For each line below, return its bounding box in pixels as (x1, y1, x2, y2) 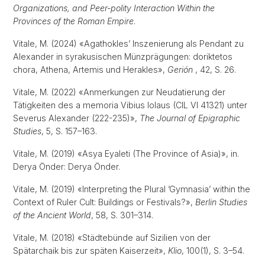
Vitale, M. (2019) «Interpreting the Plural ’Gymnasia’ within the (13, 184, 250, 194)
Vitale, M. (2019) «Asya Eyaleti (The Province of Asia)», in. (13, 148, 239, 159)
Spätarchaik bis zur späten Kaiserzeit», (13, 245, 168, 256)
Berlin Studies (195, 197, 247, 207)
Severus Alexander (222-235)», (13, 113, 140, 123)
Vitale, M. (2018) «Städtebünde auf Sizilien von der (13, 232, 211, 243)
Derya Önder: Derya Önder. (13, 161, 127, 172)
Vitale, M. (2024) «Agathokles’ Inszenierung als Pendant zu (13, 38, 244, 49)
